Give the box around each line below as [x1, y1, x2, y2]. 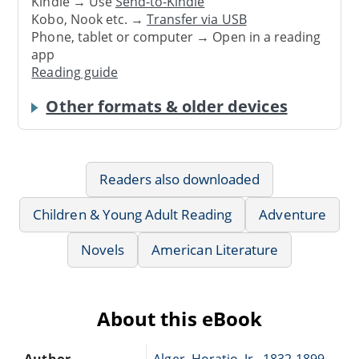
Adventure [259, 204, 326, 224]
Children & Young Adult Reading [33, 204, 232, 224]
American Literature [151, 240, 278, 259]
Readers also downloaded [99, 169, 260, 188]
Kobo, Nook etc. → [31, 10, 147, 29]
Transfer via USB [147, 10, 247, 29]
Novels [81, 240, 125, 259]
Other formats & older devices [46, 95, 288, 117]
